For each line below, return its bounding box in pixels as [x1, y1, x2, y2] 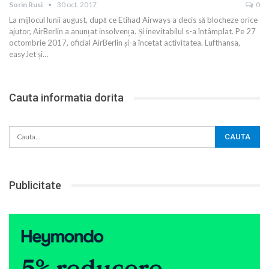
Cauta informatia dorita [9, 91, 124, 104]
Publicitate [9, 178, 61, 192]
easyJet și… [9, 49, 48, 59]
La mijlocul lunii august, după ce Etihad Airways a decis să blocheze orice [9, 15, 258, 25]
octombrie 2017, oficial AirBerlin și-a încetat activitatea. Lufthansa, [9, 38, 240, 48]
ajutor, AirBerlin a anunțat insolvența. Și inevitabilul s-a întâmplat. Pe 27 [9, 26, 256, 37]
